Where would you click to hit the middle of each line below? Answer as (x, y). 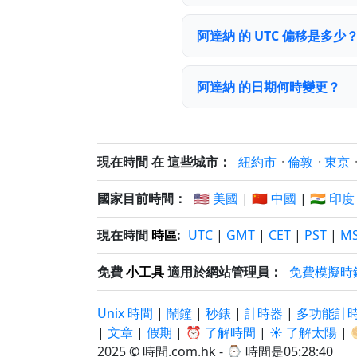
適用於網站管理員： (223, 272)
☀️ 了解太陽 (303, 332)
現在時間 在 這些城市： (164, 162)
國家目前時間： (142, 198)
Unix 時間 (125, 313)
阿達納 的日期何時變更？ (269, 87)
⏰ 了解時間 (221, 332)
